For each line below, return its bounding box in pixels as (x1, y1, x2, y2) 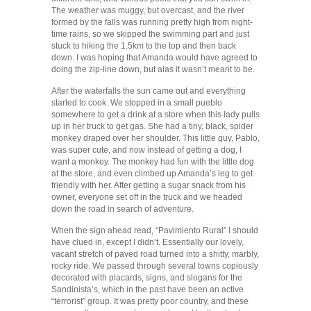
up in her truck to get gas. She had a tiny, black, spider (51, 121, 253, 132)
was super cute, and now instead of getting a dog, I (51, 145, 242, 155)
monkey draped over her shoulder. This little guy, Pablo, (51, 133, 260, 144)
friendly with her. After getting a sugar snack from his (51, 180, 246, 191)
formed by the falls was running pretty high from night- (51, 17, 253, 28)
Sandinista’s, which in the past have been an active (51, 285, 244, 295)
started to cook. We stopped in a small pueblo (51, 98, 222, 108)
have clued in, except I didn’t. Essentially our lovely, (51, 237, 244, 248)
